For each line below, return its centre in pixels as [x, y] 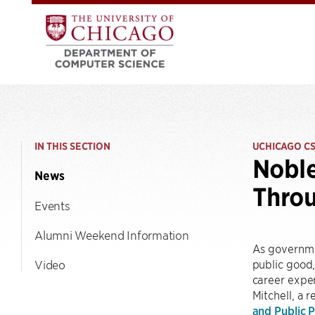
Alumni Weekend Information [112, 235]
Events [52, 205]
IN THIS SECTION [72, 146]
